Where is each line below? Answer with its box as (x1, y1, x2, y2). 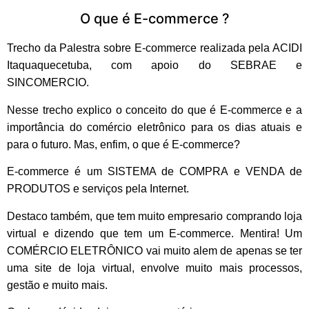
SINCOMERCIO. (7, 77, 89, 89)
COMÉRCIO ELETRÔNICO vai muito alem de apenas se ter (7, 244, 302, 257)
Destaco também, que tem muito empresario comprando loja (7, 210, 302, 222)
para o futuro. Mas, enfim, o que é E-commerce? (7, 138, 240, 150)
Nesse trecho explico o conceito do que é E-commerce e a (7, 103, 302, 116)
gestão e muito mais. (7, 279, 108, 291)
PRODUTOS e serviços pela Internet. (7, 183, 189, 195)
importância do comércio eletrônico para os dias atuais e (7, 121, 302, 133)
